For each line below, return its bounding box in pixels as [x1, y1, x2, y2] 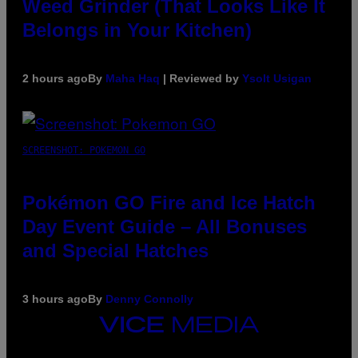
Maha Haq [105, 71, 160, 85]
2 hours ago [22, 71, 88, 85]
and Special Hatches [22, 239, 209, 261]
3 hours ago [22, 292, 88, 305]
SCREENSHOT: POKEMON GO [22, 144, 145, 156]
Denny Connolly [105, 292, 193, 305]
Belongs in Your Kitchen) [22, 18, 252, 41]
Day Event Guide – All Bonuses [22, 215, 307, 237]
